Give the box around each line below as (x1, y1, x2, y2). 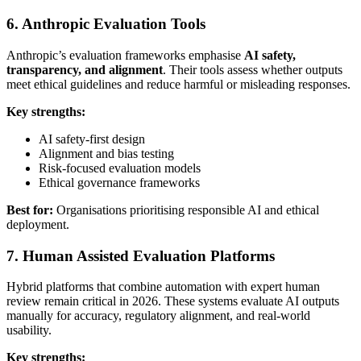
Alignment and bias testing (39, 146, 174, 160)
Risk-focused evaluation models (39, 160, 201, 175)
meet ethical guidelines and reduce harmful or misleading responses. (6, 77, 351, 91)
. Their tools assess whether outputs (163, 62, 342, 77)
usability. (6, 323, 52, 338)
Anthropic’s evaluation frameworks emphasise (6, 48, 244, 62)
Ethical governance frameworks (39, 175, 200, 189)
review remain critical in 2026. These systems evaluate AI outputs (6, 294, 339, 309)
